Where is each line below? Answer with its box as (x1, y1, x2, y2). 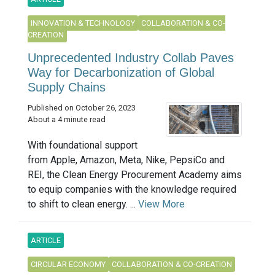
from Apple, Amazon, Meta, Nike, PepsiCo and (28, 153, 225, 166)
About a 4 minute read (28, 114, 106, 124)
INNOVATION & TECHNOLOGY (31, 18, 135, 28)
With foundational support (28, 139, 137, 151)
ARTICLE (31, 235, 61, 245)
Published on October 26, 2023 (28, 103, 136, 112)
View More (138, 198, 185, 210)
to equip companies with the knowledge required (28, 183, 236, 195)
